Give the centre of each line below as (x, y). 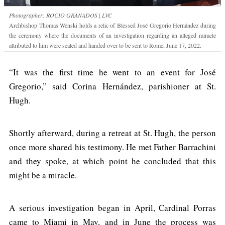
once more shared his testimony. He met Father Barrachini (113, 147)
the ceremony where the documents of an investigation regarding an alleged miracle (113, 35)
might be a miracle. (43, 175)
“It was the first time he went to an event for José (113, 72)
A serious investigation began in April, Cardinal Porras (113, 208)
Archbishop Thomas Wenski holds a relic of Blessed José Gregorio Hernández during (113, 25)
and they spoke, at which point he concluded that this (113, 161)
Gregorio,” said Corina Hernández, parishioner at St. (113, 86)
